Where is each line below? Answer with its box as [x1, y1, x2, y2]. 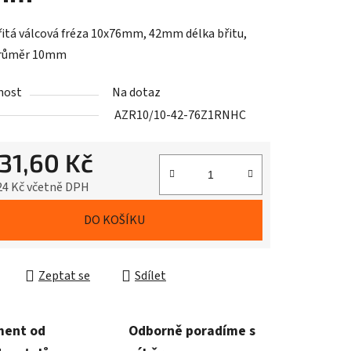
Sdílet [135, 267, 166, 285]
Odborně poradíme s [128, 321, 255, 342]
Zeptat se [38, 267, 90, 285]
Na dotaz [112, 84, 161, 102]
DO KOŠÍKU [83, 212, 145, 230]
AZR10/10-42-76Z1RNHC [114, 107, 246, 125]
